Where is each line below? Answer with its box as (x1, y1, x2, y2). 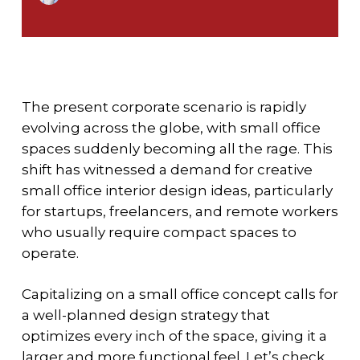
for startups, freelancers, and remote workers (21, 202, 338, 219)
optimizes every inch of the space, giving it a (21, 328, 327, 345)
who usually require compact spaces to (21, 223, 297, 240)
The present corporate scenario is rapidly (21, 98, 306, 115)
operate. (21, 244, 79, 261)
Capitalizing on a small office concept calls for (21, 286, 338, 303)
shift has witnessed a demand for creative (21, 161, 313, 178)
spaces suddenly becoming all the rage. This (21, 140, 333, 157)
